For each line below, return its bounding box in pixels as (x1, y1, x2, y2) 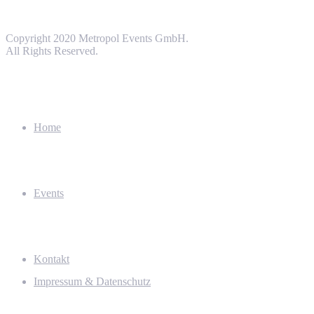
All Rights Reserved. (6, 44, 98, 57)
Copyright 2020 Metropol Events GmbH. (6, 32, 189, 44)
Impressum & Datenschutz (34, 275, 151, 287)
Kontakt (34, 252, 69, 265)
